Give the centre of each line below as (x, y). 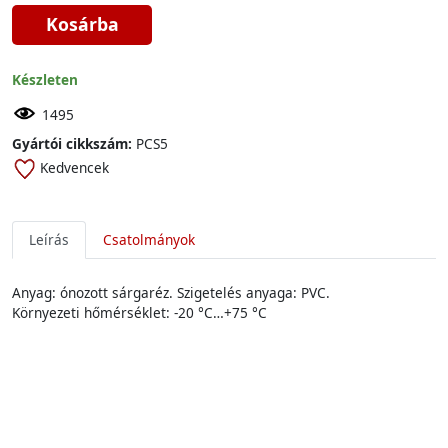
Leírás (49, 239)
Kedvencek (74, 167)
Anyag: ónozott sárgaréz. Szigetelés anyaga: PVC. (171, 292)
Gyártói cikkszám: (72, 143)
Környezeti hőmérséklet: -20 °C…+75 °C (139, 312)
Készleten (45, 79)
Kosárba (82, 24)
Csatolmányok (149, 239)
